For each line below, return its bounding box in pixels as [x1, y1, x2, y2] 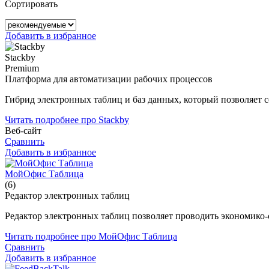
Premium [5, 62, 39, 73]
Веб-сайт [5, 125, 41, 136]
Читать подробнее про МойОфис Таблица [5, 231, 177, 241]
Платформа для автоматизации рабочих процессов [5, 73, 213, 84]
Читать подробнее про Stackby [5, 114, 129, 125]
